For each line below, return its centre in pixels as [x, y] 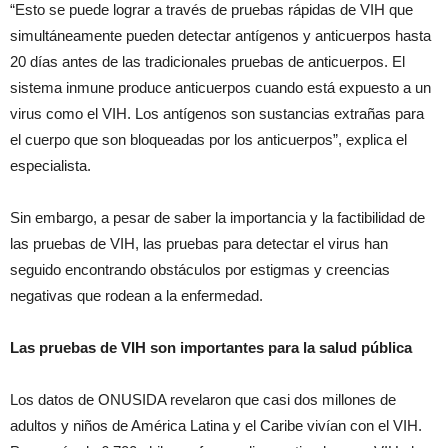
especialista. [50, 165]
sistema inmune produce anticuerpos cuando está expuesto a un [220, 87]
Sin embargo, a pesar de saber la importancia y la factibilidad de [217, 217]
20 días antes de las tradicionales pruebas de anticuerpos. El [207, 61]
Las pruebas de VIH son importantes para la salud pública [215, 347]
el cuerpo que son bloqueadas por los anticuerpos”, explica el [208, 139]
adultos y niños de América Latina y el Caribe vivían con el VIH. [218, 425]
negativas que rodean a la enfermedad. [136, 295]
